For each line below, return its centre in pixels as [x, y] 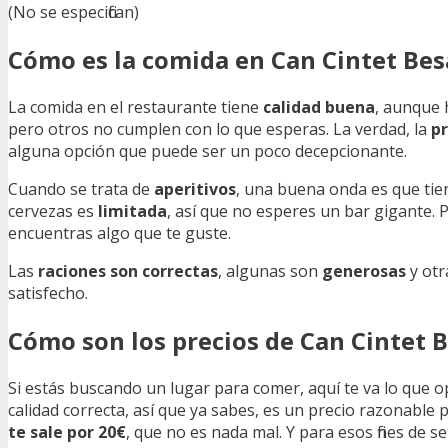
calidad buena [319, 107]
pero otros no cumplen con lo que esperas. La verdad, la [219, 129]
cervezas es [53, 211]
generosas [364, 271]
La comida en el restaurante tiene [135, 107]
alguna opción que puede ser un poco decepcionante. [207, 151]
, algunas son [270, 271]
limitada [132, 211]
